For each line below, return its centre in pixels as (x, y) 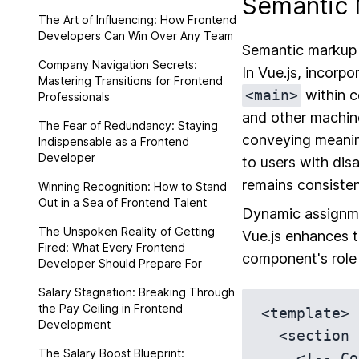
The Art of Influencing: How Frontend (137, 20)
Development (75, 324)
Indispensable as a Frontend (114, 141)
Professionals (74, 97)
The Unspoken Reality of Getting (127, 231)
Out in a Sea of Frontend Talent (123, 202)
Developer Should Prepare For (120, 263)
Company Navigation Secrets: (118, 65)
